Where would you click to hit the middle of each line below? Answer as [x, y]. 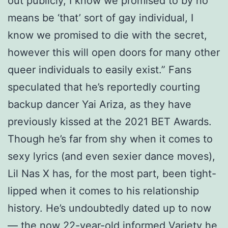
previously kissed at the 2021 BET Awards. [110, 121]
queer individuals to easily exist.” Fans [99, 69]
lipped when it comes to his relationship [103, 191]
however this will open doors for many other [114, 52]
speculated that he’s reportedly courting [104, 87]
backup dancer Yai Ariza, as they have [99, 104]
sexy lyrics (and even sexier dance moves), [111, 156]
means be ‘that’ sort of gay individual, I [101, 18]
